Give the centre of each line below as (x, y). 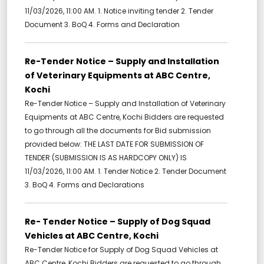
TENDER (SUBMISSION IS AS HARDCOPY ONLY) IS (106, 158)
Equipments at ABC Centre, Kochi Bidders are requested (124, 117)
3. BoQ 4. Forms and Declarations (85, 185)
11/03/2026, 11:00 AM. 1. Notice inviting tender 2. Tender (119, 11)
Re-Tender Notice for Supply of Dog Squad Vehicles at (121, 250)
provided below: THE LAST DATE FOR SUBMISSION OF (114, 144)
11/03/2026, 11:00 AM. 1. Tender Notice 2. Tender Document (126, 171)
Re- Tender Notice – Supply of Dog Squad (118, 222)
